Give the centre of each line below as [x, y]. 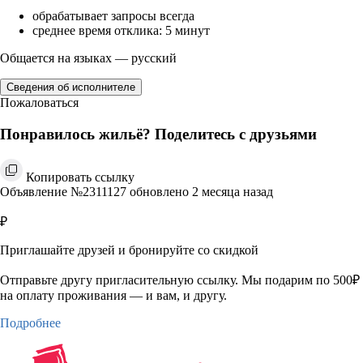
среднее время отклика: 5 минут [121, 31]
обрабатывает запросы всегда [113, 16]
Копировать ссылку [80, 177]
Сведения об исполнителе [71, 88]
